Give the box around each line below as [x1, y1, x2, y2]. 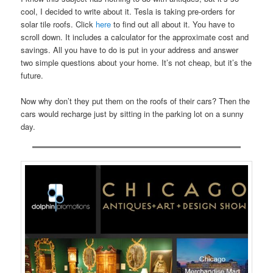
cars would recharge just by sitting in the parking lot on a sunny [21, 108, 244, 120]
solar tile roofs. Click [21, 18, 96, 30]
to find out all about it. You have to [111, 18, 235, 30]
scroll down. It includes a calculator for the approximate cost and [21, 31, 249, 43]
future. [21, 69, 44, 82]
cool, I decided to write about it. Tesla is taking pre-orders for [21, 5, 235, 18]
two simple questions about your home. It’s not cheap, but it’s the [21, 57, 252, 69]
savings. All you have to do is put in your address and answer [21, 44, 239, 56]
